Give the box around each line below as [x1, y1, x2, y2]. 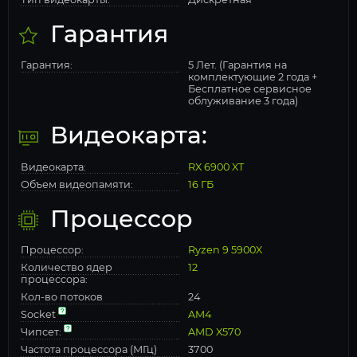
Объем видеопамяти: [21, 178, 133, 190]
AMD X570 [188, 326, 241, 339]
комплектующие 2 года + [188, 71, 318, 84]
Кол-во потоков [21, 291, 103, 304]
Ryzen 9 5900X [188, 244, 263, 257]
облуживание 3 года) [188, 95, 299, 108]
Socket [21, 308, 58, 321]
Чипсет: [21, 326, 64, 339]
